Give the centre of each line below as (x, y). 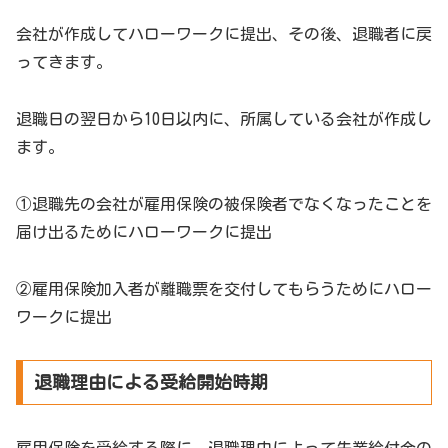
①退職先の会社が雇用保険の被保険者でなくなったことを (224, 203)
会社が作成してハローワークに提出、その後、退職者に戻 (224, 34)
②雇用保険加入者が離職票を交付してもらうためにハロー (224, 288)
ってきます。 (64, 62)
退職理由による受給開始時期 (150, 382)
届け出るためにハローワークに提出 (144, 231)
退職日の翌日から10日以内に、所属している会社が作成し (224, 119)
